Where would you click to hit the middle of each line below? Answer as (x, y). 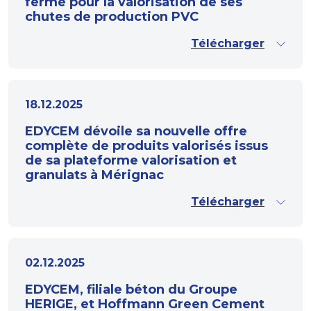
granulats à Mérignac (94, 175)
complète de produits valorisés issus (146, 146)
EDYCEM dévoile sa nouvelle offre (136, 131)
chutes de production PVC (112, 17)
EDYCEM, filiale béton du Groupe (131, 289)
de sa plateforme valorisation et (131, 160)
